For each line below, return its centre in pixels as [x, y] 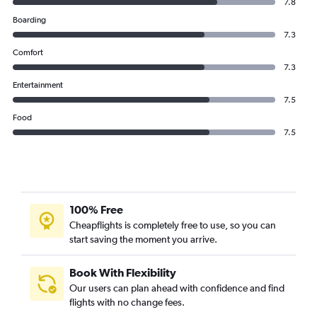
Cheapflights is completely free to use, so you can [173, 225]
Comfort [28, 52]
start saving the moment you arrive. [143, 239]
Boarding [29, 20]
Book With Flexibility [123, 272]
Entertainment [38, 85]
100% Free [96, 209]
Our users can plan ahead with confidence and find [177, 288]
